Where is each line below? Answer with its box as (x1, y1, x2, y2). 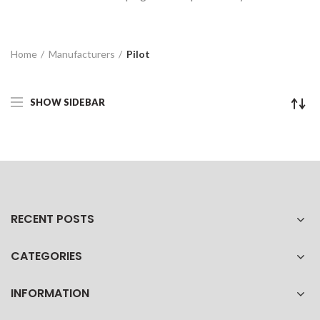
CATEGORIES (11, 248, 82, 264)
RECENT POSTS (11, 211, 94, 227)
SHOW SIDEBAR (30, 96, 105, 108)
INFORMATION (11, 285, 89, 301)
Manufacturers (49, 48, 115, 60)
